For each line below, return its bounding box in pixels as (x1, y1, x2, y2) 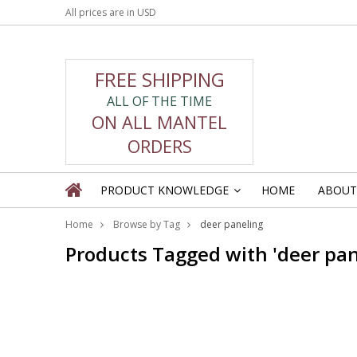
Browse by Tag (113, 218, 180, 231)
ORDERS (127, 133, 192, 158)
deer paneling (200, 218, 263, 231)
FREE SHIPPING (94, 65, 225, 92)
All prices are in (65, 6, 137, 19)
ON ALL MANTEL (92, 109, 227, 134)
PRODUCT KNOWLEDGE (100, 182, 229, 198)
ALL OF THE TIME (107, 92, 212, 110)
